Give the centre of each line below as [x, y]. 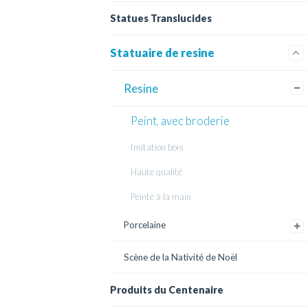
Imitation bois [157, 147]
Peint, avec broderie [180, 121]
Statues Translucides [161, 18]
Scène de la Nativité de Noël [180, 257]
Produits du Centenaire [167, 290]
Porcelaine [145, 225]
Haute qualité [156, 172]
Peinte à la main [161, 197]
